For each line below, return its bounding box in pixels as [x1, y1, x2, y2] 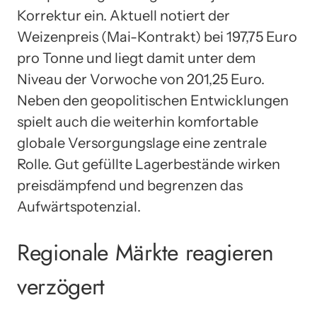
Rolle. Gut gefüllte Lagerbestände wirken [17, 155, 280, 173]
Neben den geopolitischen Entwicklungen [17, 91, 289, 109]
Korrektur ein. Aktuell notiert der [17, 6, 230, 24]
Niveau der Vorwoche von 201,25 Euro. [17, 70, 265, 88]
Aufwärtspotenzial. [17, 197, 141, 215]
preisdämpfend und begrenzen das [17, 176, 243, 194]
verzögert [17, 270, 105, 304]
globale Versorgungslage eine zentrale [17, 134, 267, 151]
